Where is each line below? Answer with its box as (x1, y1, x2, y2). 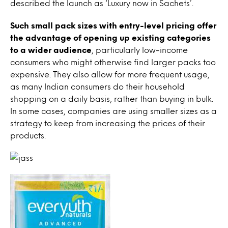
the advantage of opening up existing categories (10, 34, 211, 41)
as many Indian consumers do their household (10, 83, 185, 90)
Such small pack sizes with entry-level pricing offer (10, 22, 216, 28)
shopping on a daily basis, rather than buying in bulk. (10, 95, 213, 102)
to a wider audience (10, 46, 92, 53)
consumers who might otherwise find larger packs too (10, 59, 216, 65)
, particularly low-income (92, 46, 188, 53)
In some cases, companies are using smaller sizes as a (10, 107, 217, 114)
